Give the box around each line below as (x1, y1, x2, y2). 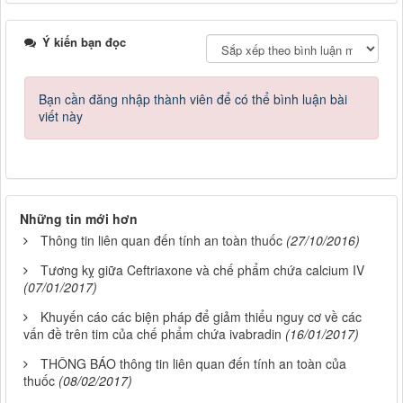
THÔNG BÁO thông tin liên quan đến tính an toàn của (40, 354, 346, 372)
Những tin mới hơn (20, 209, 138, 228)
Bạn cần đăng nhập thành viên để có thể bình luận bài (39, 89, 347, 108)
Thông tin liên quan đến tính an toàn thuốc (40, 230, 282, 249)
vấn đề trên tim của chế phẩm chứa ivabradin (23, 324, 282, 343)
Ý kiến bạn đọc (39, 32, 126, 50)
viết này (39, 106, 83, 125)
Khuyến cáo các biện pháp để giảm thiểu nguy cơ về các (40, 307, 362, 326)
